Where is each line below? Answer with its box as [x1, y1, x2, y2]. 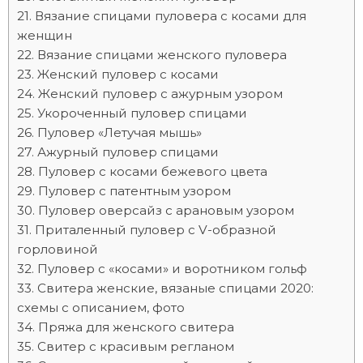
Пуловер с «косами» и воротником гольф [37, 261, 307, 276]
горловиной [17, 241, 98, 257]
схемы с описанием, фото [17, 300, 185, 315]
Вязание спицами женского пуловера [37, 47, 287, 62]
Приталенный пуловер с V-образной [35, 222, 276, 237]
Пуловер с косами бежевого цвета [38, 164, 267, 179]
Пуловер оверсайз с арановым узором [38, 203, 294, 218]
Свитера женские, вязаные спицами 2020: [37, 280, 314, 296]
